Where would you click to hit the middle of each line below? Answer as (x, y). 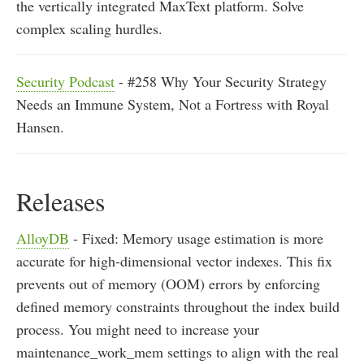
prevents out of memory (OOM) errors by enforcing (168, 284)
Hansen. (40, 127)
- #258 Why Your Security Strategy (221, 82)
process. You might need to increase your (138, 329)
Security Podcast (65, 82)
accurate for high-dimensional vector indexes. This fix (174, 261)
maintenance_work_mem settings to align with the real (178, 352)
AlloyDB (43, 238)
